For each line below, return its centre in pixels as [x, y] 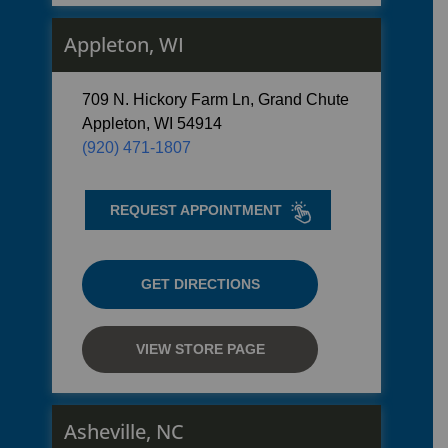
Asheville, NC [124, 431]
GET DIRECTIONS [200, 284]
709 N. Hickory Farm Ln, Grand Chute [215, 99]
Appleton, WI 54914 [152, 123]
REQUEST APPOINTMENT [195, 209]
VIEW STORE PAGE [200, 349]
